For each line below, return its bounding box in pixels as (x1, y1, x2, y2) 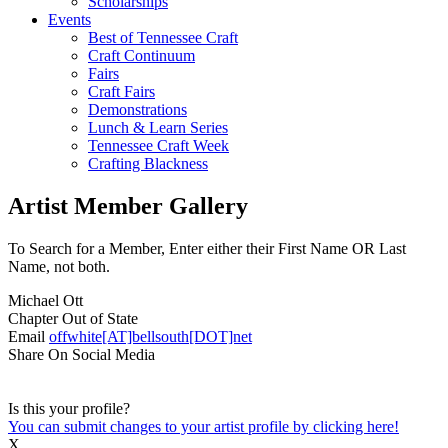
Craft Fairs (88, 83, 155, 101)
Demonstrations (88, 101, 187, 119)
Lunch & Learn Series (88, 119, 228, 137)
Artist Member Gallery (8, 193, 248, 220)
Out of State (58, 310, 138, 328)
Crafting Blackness (88, 155, 208, 173)
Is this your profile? (8, 400, 130, 418)
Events (48, 11, 91, 29)
